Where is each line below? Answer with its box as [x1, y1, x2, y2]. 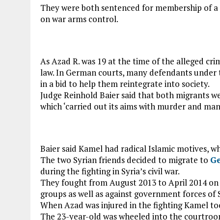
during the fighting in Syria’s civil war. [40, 165, 180, 177]
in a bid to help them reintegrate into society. [40, 78, 210, 89]
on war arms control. [40, 13, 118, 25]
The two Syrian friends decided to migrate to [40, 154, 210, 165]
